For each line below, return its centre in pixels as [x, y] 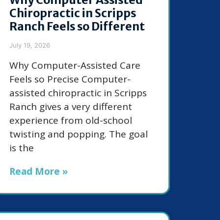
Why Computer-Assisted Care [75, 66]
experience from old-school [71, 121]
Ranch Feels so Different [77, 27]
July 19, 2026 [30, 45]
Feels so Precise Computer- [70, 79]
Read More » [39, 172]
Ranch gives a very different [71, 107]
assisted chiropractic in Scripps [78, 93]
